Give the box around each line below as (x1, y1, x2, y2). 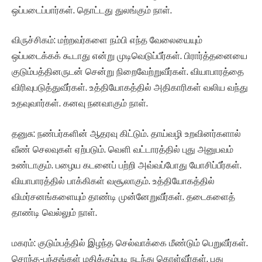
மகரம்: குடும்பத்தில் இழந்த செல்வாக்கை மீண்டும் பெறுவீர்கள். (12, 237, 248, 249)
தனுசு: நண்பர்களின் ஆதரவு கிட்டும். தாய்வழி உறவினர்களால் (12, 128, 241, 140)
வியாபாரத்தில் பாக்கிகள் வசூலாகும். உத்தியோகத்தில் (12, 175, 215, 187)
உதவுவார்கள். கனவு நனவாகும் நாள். (12, 98, 148, 109)
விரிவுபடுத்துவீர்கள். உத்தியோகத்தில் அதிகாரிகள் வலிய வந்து (12, 82, 248, 94)
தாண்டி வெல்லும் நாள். (12, 207, 97, 219)
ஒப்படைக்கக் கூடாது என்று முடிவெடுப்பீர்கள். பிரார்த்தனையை (12, 50, 247, 62)
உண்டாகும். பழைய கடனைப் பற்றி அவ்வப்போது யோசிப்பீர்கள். (12, 160, 242, 171)
